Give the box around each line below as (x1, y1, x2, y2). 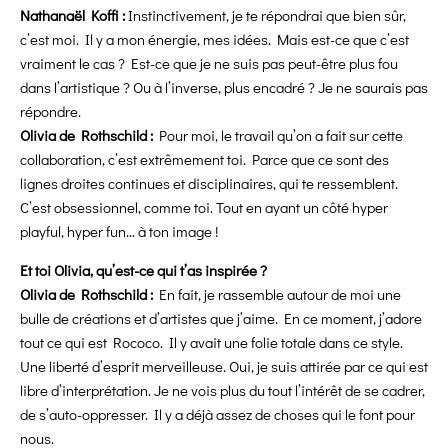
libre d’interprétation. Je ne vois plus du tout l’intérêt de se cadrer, (20, 380, 425, 401)
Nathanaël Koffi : (20, 5, 125, 26)
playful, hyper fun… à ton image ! (20, 221, 218, 242)
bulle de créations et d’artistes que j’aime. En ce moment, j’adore (20, 308, 422, 329)
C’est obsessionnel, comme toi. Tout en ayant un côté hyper (20, 197, 388, 218)
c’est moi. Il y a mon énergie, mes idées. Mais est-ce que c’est (20, 29, 409, 50)
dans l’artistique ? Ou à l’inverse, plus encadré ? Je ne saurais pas (20, 77, 428, 98)
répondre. (20, 101, 81, 122)
